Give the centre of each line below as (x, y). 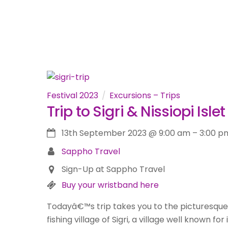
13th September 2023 (104, 133)
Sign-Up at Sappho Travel (113, 169)
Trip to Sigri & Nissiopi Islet (136, 111)
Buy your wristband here (110, 185)
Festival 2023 (73, 95)
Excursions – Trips (145, 95)
